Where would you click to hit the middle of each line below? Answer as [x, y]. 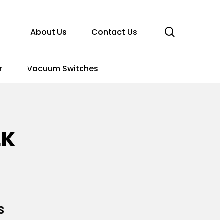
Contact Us [114, 32]
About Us [49, 32]
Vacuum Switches [62, 69]
